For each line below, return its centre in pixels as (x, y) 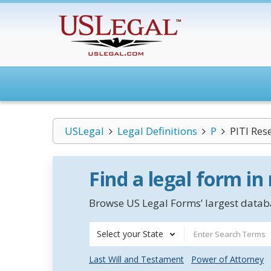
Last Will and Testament (136, 259)
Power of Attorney (227, 259)
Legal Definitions (157, 131)
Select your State (130, 234)
